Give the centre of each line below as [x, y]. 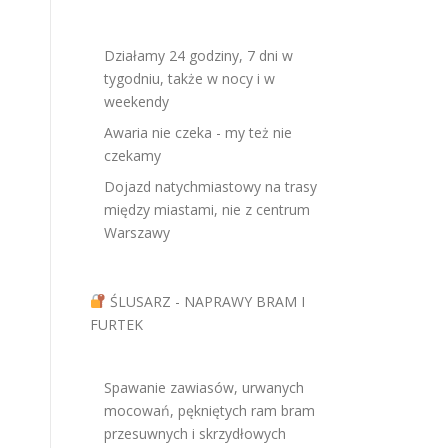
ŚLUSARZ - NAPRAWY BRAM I [205, 301]
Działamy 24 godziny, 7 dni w [198, 55]
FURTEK [116, 324]
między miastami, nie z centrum [207, 209]
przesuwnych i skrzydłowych [195, 433]
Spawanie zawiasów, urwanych [204, 387]
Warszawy [137, 232]
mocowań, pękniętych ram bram [209, 410]
